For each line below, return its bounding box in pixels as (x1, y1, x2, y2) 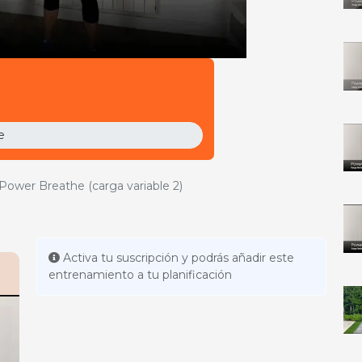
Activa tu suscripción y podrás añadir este (59, 250, 294, 266)
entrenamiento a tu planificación (48, 267, 232, 283)
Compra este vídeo (47, 137, 154, 152)
